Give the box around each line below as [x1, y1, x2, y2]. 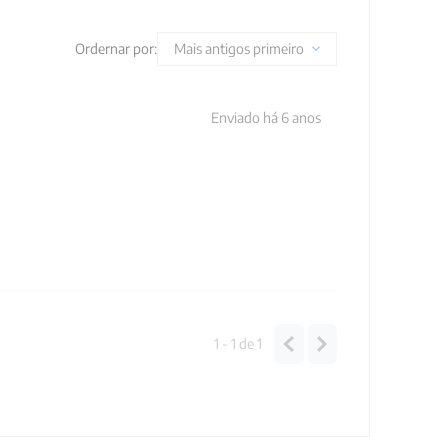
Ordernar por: [75, 40, 157, 57]
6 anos [281, 108, 321, 126]
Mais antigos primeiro [174, 40, 304, 57]
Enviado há [211, 108, 281, 126]
